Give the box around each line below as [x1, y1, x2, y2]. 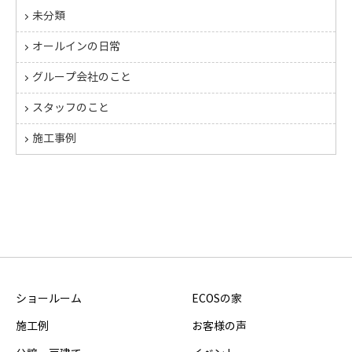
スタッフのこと [32, 101, 109, 115]
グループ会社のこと [32, 71, 131, 84]
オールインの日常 [32, 40, 120, 53]
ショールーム [16, 292, 82, 306]
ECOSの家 [192, 292, 242, 306]
